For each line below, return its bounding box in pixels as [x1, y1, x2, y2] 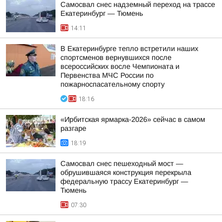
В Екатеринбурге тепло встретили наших [60, 45, 198, 53]
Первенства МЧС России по [60, 71, 154, 79]
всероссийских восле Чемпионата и [60, 62, 179, 70]
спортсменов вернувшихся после [60, 54, 171, 61]
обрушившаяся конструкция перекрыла [60, 168, 191, 176]
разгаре [60, 124, 86, 132]
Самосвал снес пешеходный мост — [60, 160, 183, 167]
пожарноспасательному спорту [60, 80, 165, 88]
